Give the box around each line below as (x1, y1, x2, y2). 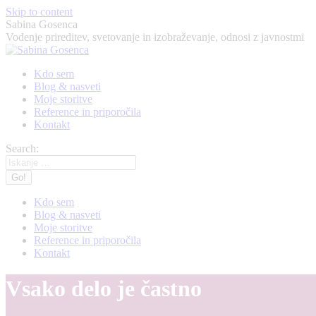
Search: (6, 142, 39, 154)
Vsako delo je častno (6, 276, 202, 302)
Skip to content (6, 6, 73, 18)
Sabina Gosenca (6, 18, 78, 30)
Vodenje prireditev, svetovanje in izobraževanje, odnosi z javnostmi (6, 31, 304, 43)
